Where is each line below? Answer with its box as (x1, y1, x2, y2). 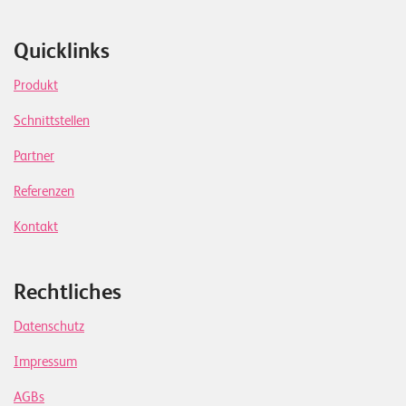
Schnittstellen (14, 112, 90, 130)
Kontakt (14, 218, 58, 236)
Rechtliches (14, 279, 121, 305)
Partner (14, 148, 54, 165)
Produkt (14, 77, 58, 94)
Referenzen (14, 183, 74, 200)
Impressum (14, 353, 77, 371)
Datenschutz (14, 318, 84, 335)
